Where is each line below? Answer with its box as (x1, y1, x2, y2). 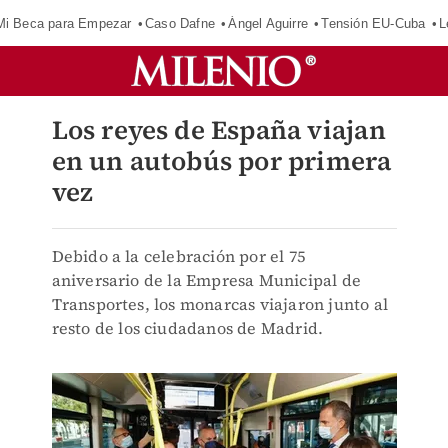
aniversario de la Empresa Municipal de (51, 269, 362, 291)
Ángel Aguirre (228, 15, 309, 31)
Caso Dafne (145, 15, 216, 31)
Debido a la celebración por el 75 (51, 245, 306, 267)
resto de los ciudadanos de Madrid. (51, 317, 324, 339)
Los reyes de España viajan (51, 112, 386, 148)
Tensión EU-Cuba (321, 15, 426, 31)
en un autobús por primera (51, 143, 392, 179)
